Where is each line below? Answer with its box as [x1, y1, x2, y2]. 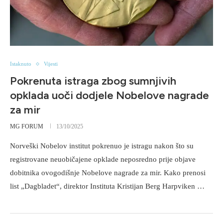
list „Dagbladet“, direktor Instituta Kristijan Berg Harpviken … [10, 182, 205, 191]
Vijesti [44, 61, 58, 67]
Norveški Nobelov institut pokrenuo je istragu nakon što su [10, 142, 194, 150]
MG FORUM [10, 123, 43, 130]
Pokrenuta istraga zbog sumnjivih [10, 74, 176, 88]
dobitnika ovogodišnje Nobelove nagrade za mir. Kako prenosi [10, 169, 206, 177]
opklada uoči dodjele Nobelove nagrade [10, 89, 209, 103]
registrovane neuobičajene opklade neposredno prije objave [10, 155, 196, 164]
